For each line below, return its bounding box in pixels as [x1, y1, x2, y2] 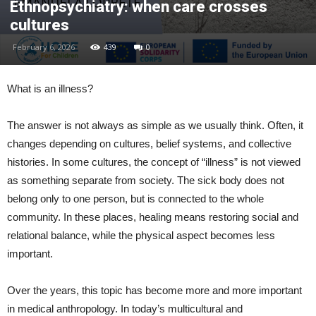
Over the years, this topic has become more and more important [7, 284, 302, 296]
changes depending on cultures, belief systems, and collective [7, 138, 291, 150]
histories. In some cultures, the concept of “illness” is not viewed [7, 156, 300, 168]
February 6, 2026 [13, 42, 75, 52]
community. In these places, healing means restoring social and [7, 211, 298, 223]
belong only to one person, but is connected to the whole [7, 193, 264, 205]
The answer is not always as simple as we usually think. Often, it [7, 119, 303, 131]
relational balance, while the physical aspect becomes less [7, 229, 275, 241]
